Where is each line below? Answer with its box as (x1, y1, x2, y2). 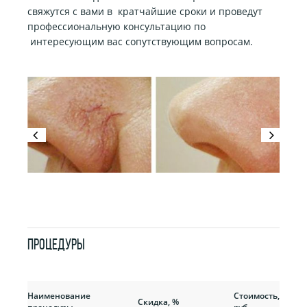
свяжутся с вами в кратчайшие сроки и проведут (27, 5, 262, 18)
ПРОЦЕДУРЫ (27, 238, 85, 254)
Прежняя (188, 284, 225, 296)
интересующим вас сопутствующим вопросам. (27, 35, 253, 48)
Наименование (27, 290, 90, 302)
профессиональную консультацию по (27, 20, 206, 33)
